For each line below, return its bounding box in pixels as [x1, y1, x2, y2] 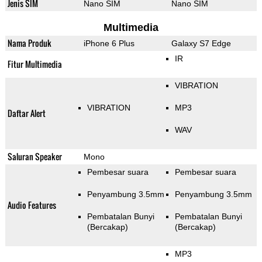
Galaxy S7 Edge [171, 39, 231, 49]
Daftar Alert [7, 107, 46, 120]
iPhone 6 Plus [83, 39, 135, 49]
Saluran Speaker [7, 150, 62, 163]
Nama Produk [7, 37, 51, 50]
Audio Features [7, 199, 56, 212]
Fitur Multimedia [7, 58, 62, 71]
